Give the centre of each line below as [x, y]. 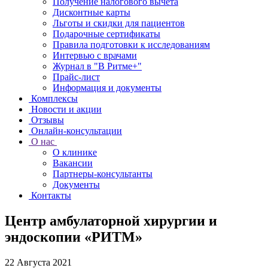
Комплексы [54, 98]
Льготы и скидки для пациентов [119, 23]
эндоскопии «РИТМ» [74, 237]
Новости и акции [66, 109]
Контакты [51, 195]
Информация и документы [107, 88]
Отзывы [48, 120]
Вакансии [73, 163]
